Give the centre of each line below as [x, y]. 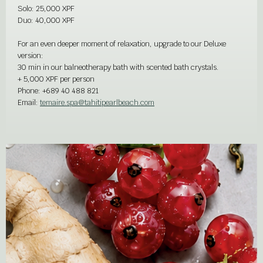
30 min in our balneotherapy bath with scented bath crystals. [118, 67]
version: [31, 55]
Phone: [29, 91]
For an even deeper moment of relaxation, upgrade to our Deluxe [122, 44]
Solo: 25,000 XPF [46, 9]
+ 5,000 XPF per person [56, 79]
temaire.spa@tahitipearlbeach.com [97, 102]
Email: [28, 102]
